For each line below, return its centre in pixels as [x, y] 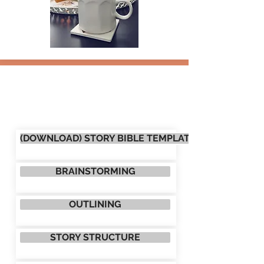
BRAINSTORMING [95, 171]
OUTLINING [95, 204]
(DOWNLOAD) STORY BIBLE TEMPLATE [108, 138]
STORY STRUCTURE [95, 237]
